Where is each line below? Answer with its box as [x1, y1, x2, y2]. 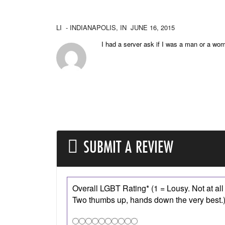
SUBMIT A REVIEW [83, 135, 173, 158]
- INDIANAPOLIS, [64, 23, 118, 32]
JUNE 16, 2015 [131, 23, 175, 32]
